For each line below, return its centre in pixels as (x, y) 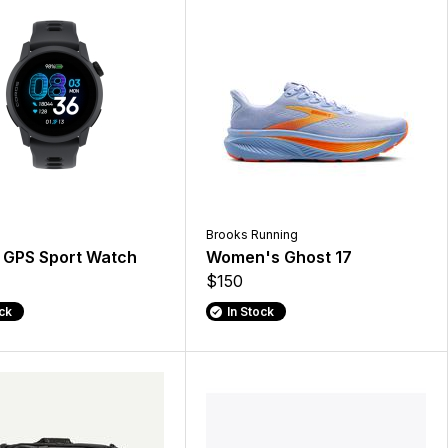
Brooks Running (251, 235)
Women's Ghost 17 (278, 257)
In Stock (251, 312)
